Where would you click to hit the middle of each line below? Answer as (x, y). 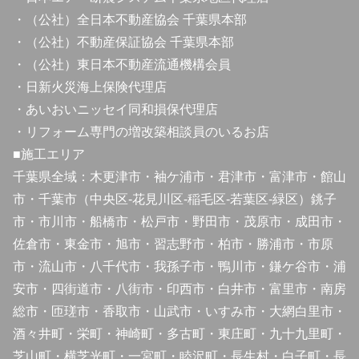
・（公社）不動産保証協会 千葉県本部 (123, 42)
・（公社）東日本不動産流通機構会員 (122, 64)
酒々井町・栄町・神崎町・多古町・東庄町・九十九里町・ (179, 333)
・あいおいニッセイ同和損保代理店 (115, 109)
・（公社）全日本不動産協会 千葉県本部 (130, 19)
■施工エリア (49, 154)
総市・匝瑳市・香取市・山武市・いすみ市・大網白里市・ (179, 311)
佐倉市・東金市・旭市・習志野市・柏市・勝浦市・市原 (173, 244)
